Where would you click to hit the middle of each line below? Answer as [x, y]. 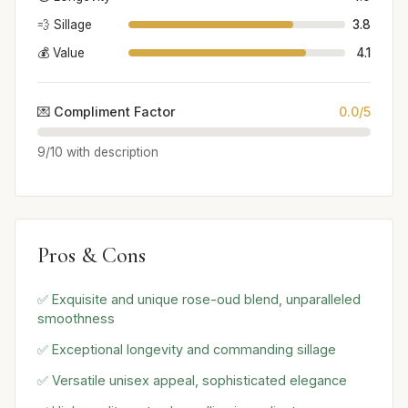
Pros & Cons [92, 255]
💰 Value [61, 52]
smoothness [76, 319]
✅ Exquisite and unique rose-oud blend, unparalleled [199, 300]
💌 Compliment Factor [107, 111]
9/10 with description [98, 152]
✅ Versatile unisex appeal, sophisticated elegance [192, 380]
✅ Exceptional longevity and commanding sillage [187, 349]
